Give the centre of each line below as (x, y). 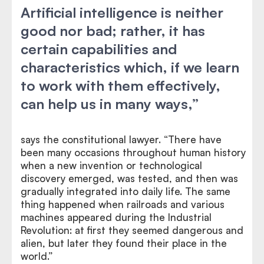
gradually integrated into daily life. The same (126, 191)
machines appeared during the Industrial (116, 217)
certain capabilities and (99, 49)
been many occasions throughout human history (133, 152)
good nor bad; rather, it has (113, 30)
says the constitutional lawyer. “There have (121, 139)
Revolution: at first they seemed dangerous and (132, 230)
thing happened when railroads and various (123, 204)
